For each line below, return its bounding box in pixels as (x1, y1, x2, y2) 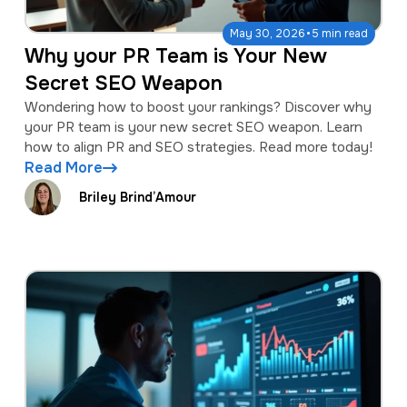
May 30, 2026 (230, 26, 306, 42)
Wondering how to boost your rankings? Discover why (24, 98, 372, 117)
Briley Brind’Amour (78, 188, 196, 205)
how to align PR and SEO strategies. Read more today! (24, 138, 372, 157)
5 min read (312, 26, 369, 42)
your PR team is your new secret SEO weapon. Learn (24, 118, 362, 137)
